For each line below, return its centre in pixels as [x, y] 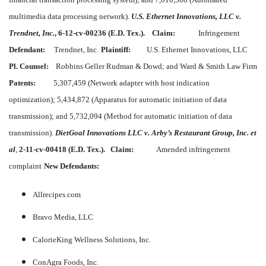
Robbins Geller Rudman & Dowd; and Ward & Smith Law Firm [153, 66]
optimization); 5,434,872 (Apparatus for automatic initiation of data [118, 100]
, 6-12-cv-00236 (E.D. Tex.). [100, 33]
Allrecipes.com [57, 195]
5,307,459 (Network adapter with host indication [123, 83]
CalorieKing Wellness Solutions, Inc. [92, 240]
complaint [25, 166]
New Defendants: [77, 166]
